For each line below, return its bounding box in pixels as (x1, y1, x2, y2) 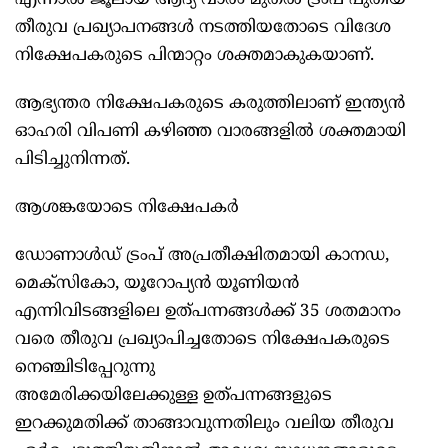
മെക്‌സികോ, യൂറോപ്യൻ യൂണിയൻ (15, 273, 299, 296)
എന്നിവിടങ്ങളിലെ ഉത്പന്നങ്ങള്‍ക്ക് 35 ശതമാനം (15, 301, 401, 324)
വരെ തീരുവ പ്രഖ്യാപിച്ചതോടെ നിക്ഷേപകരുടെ (15, 329, 390, 352)
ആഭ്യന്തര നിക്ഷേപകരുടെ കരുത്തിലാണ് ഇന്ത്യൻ (15, 93, 405, 116)
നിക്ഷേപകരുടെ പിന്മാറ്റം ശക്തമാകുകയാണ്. (15, 45, 374, 68)
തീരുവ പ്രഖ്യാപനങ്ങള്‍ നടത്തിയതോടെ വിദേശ (15, 17, 391, 40)
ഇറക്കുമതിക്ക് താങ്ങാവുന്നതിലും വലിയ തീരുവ (15, 413, 394, 436)
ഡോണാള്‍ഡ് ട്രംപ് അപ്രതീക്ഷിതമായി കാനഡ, (15, 245, 389, 268)
